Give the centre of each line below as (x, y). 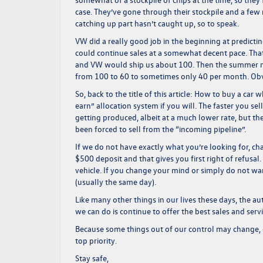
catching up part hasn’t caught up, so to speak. (157, 23)
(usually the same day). (116, 182)
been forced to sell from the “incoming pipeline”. (161, 129)
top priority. (96, 240)
